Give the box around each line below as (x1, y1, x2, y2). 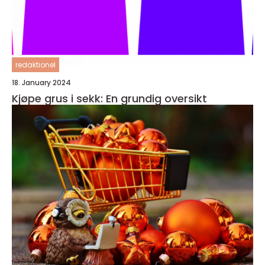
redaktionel (15, 60, 56, 70)
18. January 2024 (12, 77, 71, 88)
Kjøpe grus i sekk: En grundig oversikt (12, 91, 207, 106)
